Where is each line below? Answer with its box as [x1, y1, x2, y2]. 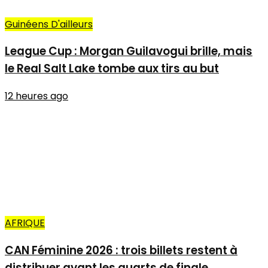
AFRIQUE [5, 216, 45, 230]
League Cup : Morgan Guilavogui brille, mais [5, 43, 252, 60]
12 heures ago [5, 89, 68, 103]
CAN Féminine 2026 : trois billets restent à [5, 242, 237, 258]
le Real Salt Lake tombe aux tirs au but [5, 60, 219, 77]
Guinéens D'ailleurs [5, 17, 93, 31]
